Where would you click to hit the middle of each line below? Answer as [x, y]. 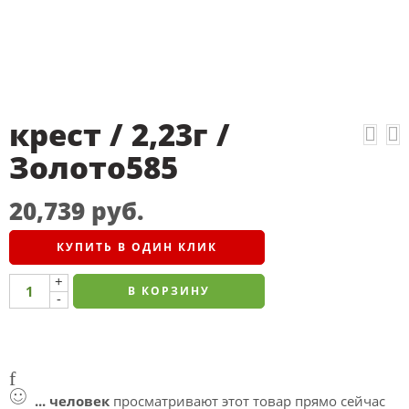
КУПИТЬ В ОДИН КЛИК [137, 247]
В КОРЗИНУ [169, 291]
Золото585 [94, 168]
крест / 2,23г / [120, 135]
